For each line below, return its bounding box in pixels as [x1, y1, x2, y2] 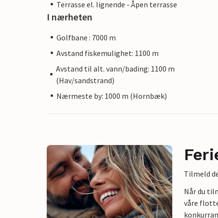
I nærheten [47, 10, 92, 23]
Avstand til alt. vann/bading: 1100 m [56, 63, 175, 73]
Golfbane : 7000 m [56, 32, 116, 42]
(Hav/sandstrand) [56, 75, 115, 85]
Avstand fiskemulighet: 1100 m [56, 48, 159, 58]
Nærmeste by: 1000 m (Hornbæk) [56, 91, 167, 101]
